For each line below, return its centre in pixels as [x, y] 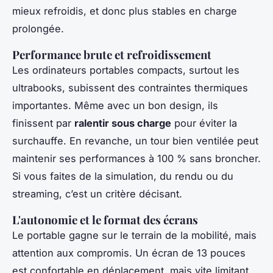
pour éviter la [204, 123]
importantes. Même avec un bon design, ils [115, 106]
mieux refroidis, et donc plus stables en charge [125, 11]
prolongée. [38, 29]
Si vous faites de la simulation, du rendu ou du [123, 176]
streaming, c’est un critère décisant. [97, 194]
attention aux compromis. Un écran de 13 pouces [129, 253]
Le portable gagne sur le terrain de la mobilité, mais [134, 236]
